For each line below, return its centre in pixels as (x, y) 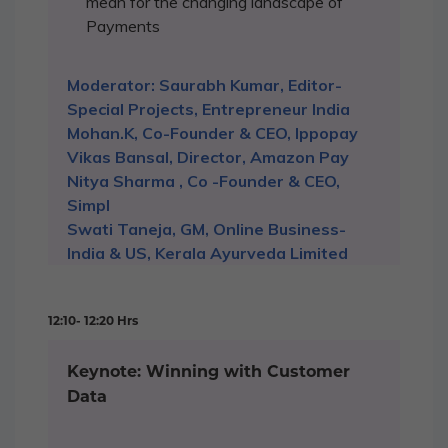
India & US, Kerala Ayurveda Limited (207, 253)
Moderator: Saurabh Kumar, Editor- (204, 85)
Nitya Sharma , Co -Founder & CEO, (203, 181)
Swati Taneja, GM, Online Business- (206, 229)
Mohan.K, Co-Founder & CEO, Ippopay (212, 133)
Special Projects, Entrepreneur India (208, 109)
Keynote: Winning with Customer (208, 372)
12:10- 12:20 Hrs (93, 321)
